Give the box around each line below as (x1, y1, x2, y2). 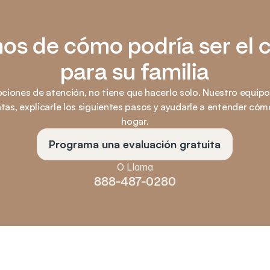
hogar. (121, 115, 149, 127)
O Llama (117, 161, 153, 173)
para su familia (60, 58, 210, 86)
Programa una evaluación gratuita (49, 137, 221, 151)
